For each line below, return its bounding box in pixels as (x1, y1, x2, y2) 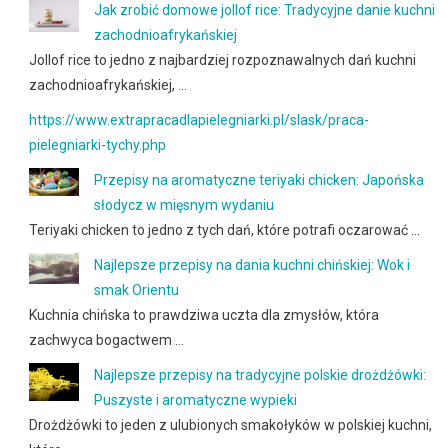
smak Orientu (93, 282, 179, 299)
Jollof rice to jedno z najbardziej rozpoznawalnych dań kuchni (28, 52, 416, 69)
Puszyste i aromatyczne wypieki (93, 392, 297, 409)
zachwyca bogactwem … (28, 332, 184, 349)
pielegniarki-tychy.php (28, 137, 166, 154)
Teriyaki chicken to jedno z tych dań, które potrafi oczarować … (28, 222, 420, 239)
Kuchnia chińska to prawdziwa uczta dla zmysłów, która (28, 307, 379, 324)
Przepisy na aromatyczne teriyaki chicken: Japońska (93, 172, 424, 189)
